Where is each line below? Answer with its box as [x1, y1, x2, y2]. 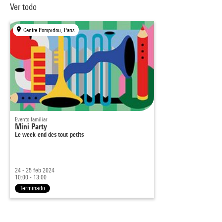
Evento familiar [15, 115, 47, 123]
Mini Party [15, 121, 47, 131]
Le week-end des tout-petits [15, 130, 84, 138]
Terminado [20, 184, 45, 192]
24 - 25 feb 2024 [15, 166, 55, 174]
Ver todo [10, 1, 39, 12]
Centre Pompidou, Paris [23, 26, 75, 34]
